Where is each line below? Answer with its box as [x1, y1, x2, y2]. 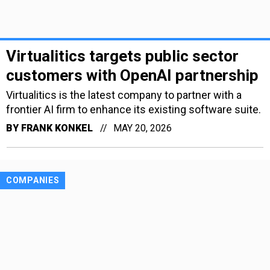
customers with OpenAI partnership [6, 66, 259, 84]
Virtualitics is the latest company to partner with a [6, 88, 242, 101]
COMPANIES [6, 175, 60, 185]
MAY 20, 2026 [113, 122, 172, 134]
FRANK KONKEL [21, 122, 93, 134]
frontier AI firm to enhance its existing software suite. [6, 102, 261, 116]
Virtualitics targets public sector [6, 46, 239, 65]
